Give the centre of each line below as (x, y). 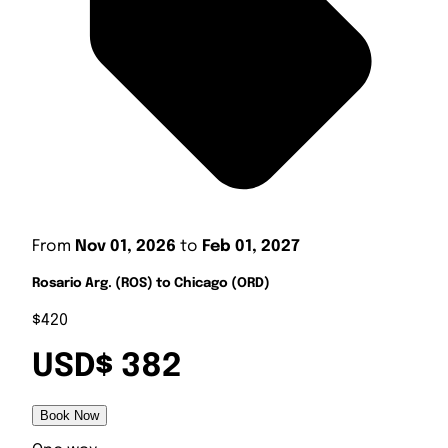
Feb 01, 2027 (251, 246)
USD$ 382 (107, 367)
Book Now (69, 416)
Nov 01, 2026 (125, 246)
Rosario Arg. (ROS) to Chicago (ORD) (151, 284)
